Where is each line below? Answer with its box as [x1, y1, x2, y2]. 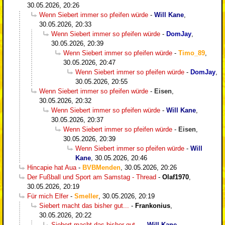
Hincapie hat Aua [27, 163, 76, 171]
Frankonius [135, 201, 170, 209]
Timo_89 [178, 49, 205, 57]
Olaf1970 [162, 173, 189, 181]
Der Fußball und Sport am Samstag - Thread [27, 173, 156, 181]
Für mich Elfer [27, 192, 68, 200]
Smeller [74, 192, 98, 200]
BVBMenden [82, 163, 121, 171]
